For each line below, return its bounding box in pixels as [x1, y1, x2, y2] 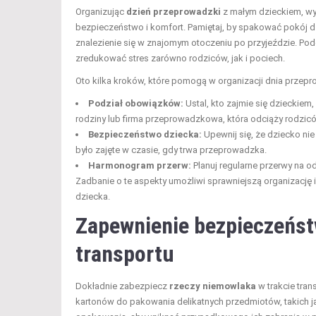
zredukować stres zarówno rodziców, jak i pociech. [75, 53, 285, 64]
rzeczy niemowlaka [169, 281, 256, 292]
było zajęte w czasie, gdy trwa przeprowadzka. [75, 145, 267, 156]
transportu [75, 241, 174, 268]
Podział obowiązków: [88, 98, 183, 109]
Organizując [75, 6, 126, 18]
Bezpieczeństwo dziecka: [88, 129, 202, 140]
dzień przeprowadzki [126, 6, 221, 18]
